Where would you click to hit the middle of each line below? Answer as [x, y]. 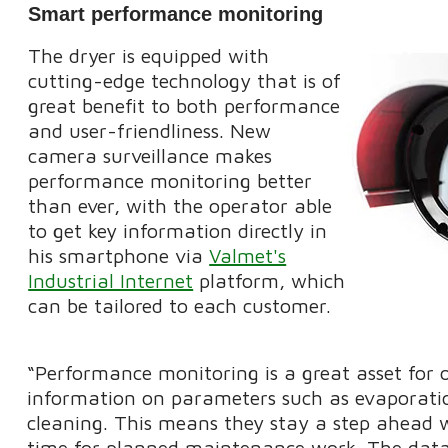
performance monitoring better [170, 181]
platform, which [269, 281]
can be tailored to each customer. [180, 306]
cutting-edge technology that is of [185, 81]
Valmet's [248, 256]
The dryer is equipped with [149, 56]
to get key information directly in [178, 231]
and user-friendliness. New [150, 131]
